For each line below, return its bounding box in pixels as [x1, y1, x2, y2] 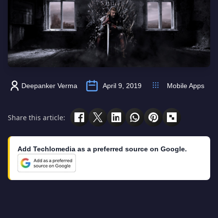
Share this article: [8, 112, 65, 122]
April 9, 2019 [103, 82, 142, 90]
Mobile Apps [167, 82, 204, 90]
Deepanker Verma [21, 82, 77, 90]
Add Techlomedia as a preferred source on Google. [18, 145, 187, 153]
